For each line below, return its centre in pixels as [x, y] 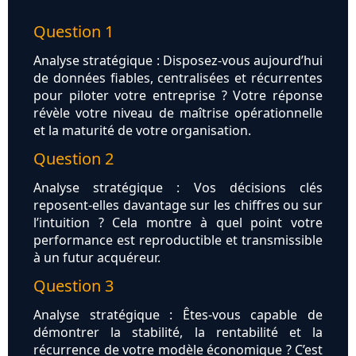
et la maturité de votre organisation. [142, 131]
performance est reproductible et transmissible [178, 240]
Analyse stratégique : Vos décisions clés [178, 188]
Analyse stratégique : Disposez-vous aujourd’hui [178, 61]
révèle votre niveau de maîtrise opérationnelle [178, 113]
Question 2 [74, 159]
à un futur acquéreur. [97, 258]
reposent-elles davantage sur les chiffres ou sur [178, 205]
